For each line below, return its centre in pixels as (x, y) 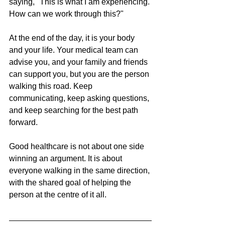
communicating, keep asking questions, (80, 98)
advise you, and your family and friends (79, 62)
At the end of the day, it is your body (73, 38)
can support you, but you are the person (80, 74)
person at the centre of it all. (58, 195)
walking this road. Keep (52, 86)
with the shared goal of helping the (71, 183)
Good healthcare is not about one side (78, 147)
